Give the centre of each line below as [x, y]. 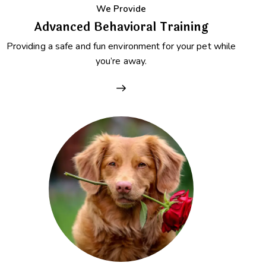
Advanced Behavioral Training [121, 27]
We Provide [121, 9]
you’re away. [121, 61]
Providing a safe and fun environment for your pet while [121, 47]
